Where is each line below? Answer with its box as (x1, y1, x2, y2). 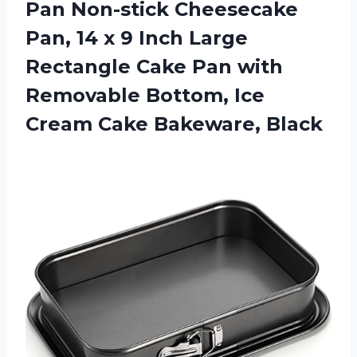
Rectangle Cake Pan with (25, 54, 283, 78)
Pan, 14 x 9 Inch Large (25, 25, 248, 49)
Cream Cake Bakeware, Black (25, 112, 323, 135)
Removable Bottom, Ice (25, 83, 265, 107)
